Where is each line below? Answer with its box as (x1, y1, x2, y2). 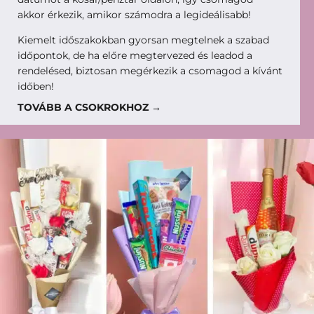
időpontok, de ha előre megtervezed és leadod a (18, 48, 252, 62)
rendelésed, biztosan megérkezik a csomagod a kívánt (18, 64, 282, 77)
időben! (18, 79, 54, 93)
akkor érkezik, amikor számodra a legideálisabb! (18, 8, 254, 21)
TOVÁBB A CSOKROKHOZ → (18, 100, 161, 114)
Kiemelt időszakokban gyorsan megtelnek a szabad (18, 33, 269, 46)
